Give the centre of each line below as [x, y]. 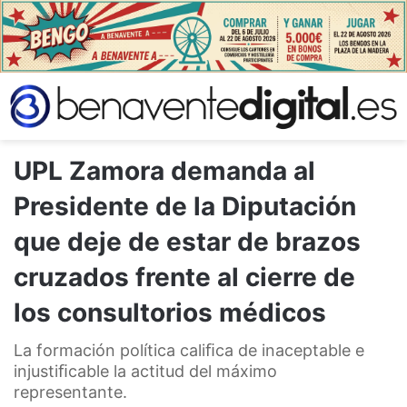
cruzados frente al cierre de [184, 277]
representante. [70, 392]
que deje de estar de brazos [187, 241]
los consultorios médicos [170, 312]
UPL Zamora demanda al [164, 170]
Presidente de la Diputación [185, 206]
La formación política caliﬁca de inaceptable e [189, 350]
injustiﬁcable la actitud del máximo [145, 371]
